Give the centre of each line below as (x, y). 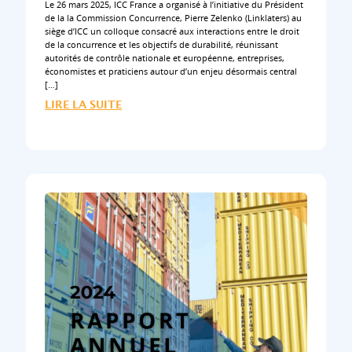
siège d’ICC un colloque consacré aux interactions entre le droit (172, 31)
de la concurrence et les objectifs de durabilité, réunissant (161, 45)
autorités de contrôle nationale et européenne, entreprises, (164, 58)
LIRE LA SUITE (83, 105)
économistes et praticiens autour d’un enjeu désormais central (170, 71)
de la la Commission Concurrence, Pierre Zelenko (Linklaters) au (173, 18)
